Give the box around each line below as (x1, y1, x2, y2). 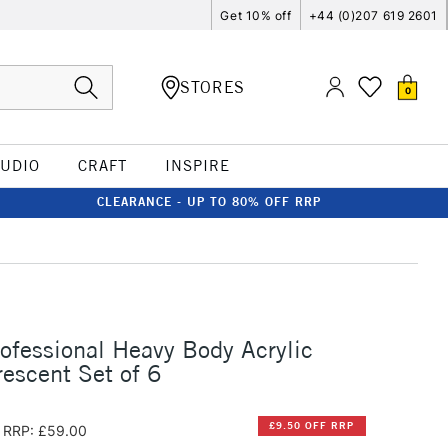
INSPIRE (164, 156, 230, 175)
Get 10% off (220, 7, 292, 23)
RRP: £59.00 (2, 421, 87, 439)
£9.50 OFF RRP (269, 419, 355, 433)
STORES (180, 76, 245, 97)
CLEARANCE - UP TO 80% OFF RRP (97, 194, 321, 209)
